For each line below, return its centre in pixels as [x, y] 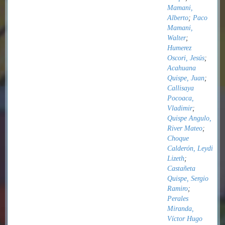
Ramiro [178, 189]
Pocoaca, [181, 98]
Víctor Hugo [185, 219]
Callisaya [181, 88]
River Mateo [185, 128]
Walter [177, 38]
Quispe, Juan [186, 78]
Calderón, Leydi [190, 148]
